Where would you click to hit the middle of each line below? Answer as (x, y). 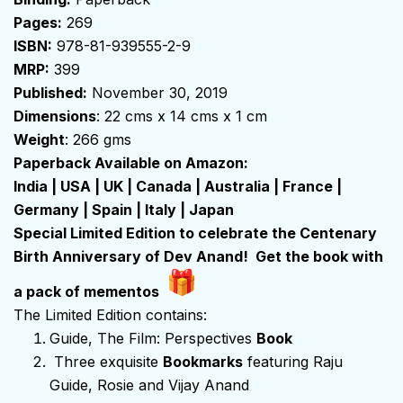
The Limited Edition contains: (110, 314)
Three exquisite (106, 361)
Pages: (38, 22)
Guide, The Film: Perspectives (153, 338)
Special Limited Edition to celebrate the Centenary (195, 233)
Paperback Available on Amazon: (131, 162)
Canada (164, 186)
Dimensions (55, 116)
